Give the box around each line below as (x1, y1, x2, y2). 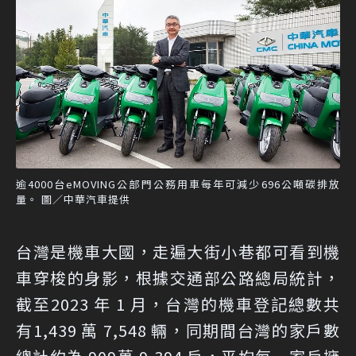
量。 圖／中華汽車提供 (16, 191, 130, 207)
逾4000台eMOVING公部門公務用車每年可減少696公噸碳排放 (16, 176, 340, 192)
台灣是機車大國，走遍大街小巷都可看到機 (16, 239, 340, 263)
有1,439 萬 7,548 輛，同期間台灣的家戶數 (16, 318, 340, 342)
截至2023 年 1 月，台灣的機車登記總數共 (16, 292, 340, 315)
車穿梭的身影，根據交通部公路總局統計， (16, 265, 340, 289)
